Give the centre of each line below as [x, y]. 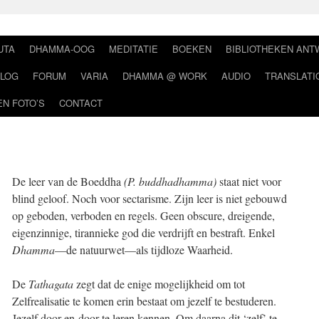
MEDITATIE [134, 49]
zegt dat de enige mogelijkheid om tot [159, 284]
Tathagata [51, 284]
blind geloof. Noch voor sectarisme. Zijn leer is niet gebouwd [150, 198]
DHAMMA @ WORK [165, 76]
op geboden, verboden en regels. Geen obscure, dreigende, [143, 215]
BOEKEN [192, 49]
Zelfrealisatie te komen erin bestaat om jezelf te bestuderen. [144, 301]
